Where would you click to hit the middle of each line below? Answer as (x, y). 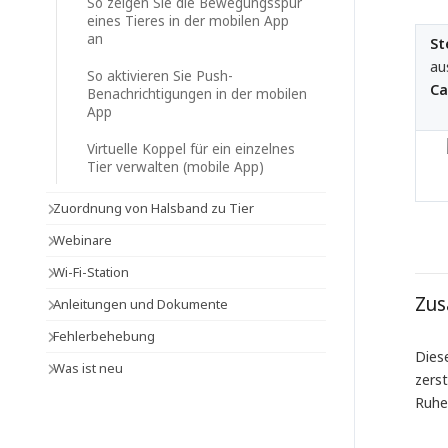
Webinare (82, 240)
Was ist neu (87, 368)
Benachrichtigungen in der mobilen (197, 94)
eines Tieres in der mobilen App (188, 21)
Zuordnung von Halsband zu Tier (153, 208)
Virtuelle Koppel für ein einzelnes (191, 149)
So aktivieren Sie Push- (160, 76)
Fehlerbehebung (103, 336)
